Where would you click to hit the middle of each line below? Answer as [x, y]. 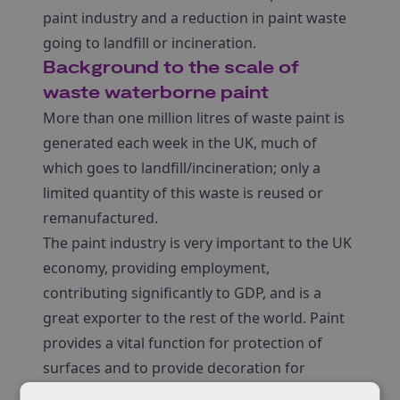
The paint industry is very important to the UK [197, 243]
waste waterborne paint [156, 93]
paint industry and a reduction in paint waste [195, 18]
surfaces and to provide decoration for [174, 368]
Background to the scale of [171, 68]
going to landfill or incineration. [150, 43]
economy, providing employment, [156, 268]
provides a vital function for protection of [183, 343]
